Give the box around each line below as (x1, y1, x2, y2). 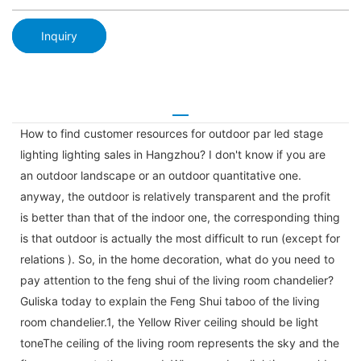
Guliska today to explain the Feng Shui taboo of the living (20, 293, 320, 308)
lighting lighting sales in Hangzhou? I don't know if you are (20, 147, 326, 161)
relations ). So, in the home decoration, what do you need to (20, 251, 334, 266)
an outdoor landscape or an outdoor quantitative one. (20, 168, 301, 182)
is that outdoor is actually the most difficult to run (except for (20, 230, 340, 245)
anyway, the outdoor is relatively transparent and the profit (20, 189, 330, 203)
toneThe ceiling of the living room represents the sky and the (20, 335, 339, 350)
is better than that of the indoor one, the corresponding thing (20, 210, 340, 224)
